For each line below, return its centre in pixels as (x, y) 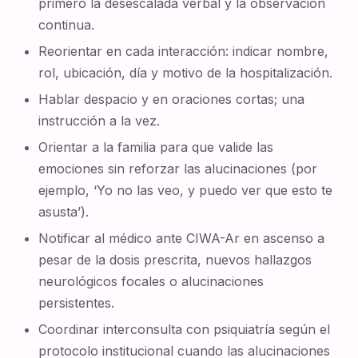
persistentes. (77, 303)
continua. (67, 25)
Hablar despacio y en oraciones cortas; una (172, 99)
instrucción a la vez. (99, 121)
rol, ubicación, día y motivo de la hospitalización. (186, 73)
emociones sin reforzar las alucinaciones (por (178, 169)
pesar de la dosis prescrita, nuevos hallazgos (175, 260)
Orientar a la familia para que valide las (156, 147)
